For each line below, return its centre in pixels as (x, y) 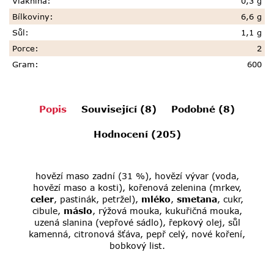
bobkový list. (137, 246)
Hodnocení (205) (137, 134)
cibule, (48, 211)
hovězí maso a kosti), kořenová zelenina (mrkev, (137, 188)
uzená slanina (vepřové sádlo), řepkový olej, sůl (137, 223)
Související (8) (119, 109)
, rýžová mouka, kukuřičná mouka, (167, 211)
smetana (197, 199)
